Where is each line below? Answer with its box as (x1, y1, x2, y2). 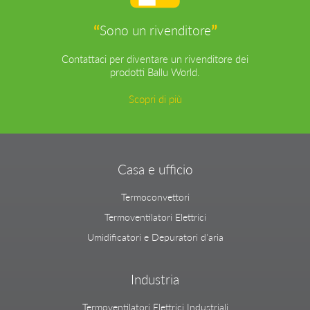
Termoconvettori (120, 191, 190, 203)
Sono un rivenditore (99, 21, 211, 38)
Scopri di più (128, 92, 182, 105)
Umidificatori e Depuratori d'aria (86, 231, 224, 243)
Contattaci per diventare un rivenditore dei (62, 52, 248, 65)
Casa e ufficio (117, 161, 193, 177)
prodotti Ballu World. (110, 65, 200, 78)
